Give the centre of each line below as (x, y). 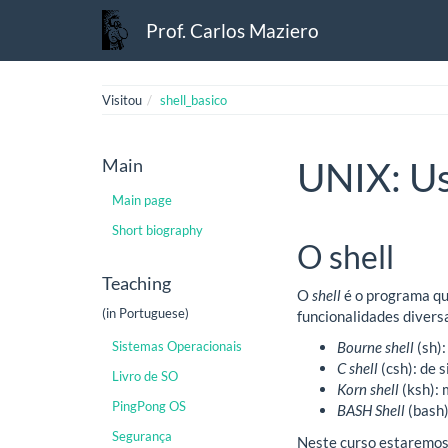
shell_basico (193, 100)
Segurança (142, 436)
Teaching (136, 282)
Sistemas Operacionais (177, 346)
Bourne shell (375, 347)
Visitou (122, 100)
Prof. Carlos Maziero (233, 30)
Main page (142, 199)
